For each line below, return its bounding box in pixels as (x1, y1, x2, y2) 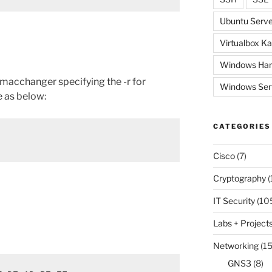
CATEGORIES (212, 121, 271, 131)
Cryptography (212, 172, 266, 183)
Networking (212, 240, 259, 251)
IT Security (212, 195, 255, 206)
